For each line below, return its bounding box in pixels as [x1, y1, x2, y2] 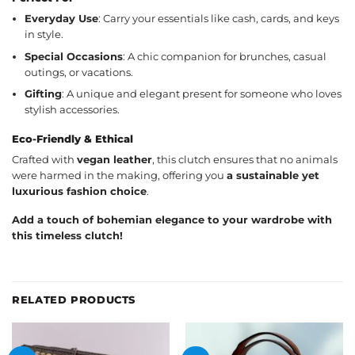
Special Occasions [25, 50, 124, 63]
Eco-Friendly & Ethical [12, 132, 133, 145]
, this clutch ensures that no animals [152, 153, 338, 166]
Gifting [25, 88, 63, 101]
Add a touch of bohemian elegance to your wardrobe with [12, 214, 332, 227]
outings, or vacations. [25, 66, 134, 78]
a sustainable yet [227, 169, 319, 181]
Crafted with [12, 153, 77, 166]
